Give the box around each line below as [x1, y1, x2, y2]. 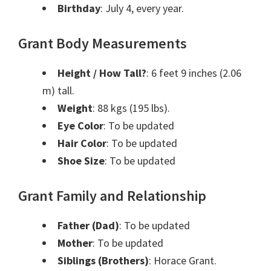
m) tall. [42, 83, 74, 98]
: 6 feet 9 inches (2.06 [146, 66, 241, 80]
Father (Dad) [57, 218, 119, 233]
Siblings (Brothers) [57, 253, 149, 268]
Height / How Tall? [57, 66, 146, 80]
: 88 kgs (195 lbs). [93, 101, 170, 116]
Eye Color [57, 119, 103, 133]
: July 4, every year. [100, 1, 184, 16]
